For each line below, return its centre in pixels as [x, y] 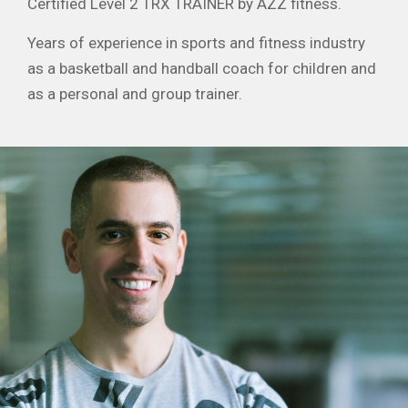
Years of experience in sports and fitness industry [196, 42]
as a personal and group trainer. [135, 93]
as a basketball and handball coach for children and [202, 68]
